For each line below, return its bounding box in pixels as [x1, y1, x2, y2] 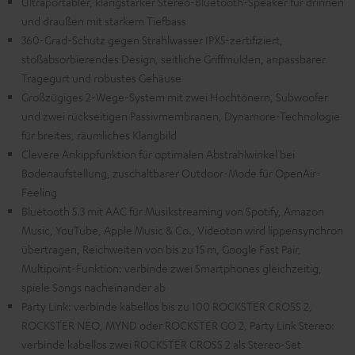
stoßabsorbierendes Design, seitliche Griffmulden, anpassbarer [21, 52, 326, 67]
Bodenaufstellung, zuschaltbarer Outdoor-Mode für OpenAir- [21, 166, 321, 181]
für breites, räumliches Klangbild [21, 128, 177, 143]
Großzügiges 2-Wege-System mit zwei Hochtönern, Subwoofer [21, 90, 328, 105]
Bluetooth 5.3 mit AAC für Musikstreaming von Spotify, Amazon [21, 204, 324, 219]
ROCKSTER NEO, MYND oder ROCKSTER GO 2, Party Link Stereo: [21, 318, 334, 333]
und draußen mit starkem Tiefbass [21, 13, 186, 29]
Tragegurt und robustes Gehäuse [21, 71, 181, 86]
